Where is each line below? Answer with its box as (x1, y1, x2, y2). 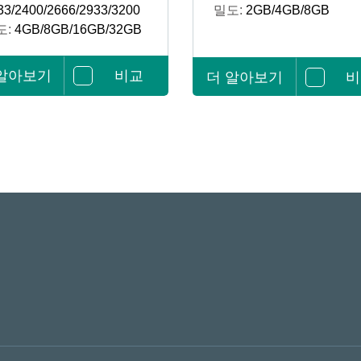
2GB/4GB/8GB (246, 3, 330, 17)
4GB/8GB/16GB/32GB (14, 23, 142, 36)
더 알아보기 (206, 69, 284, 85)
